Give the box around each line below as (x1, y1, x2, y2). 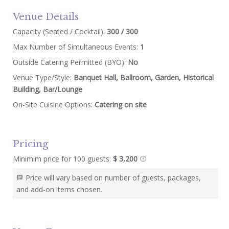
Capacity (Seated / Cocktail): (12, 26, 105, 36)
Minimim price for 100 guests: (12, 153, 113, 164)
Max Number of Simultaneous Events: (12, 41, 140, 52)
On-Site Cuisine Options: (12, 99, 95, 109)
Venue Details (12, 10, 79, 22)
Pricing (12, 138, 48, 150)
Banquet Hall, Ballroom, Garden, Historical (73, 72, 214, 82)
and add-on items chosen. (16, 184, 102, 194)
